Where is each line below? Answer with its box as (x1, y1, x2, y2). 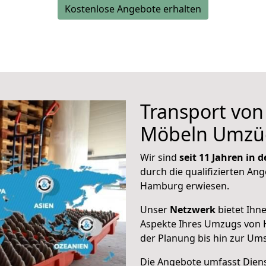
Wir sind (140, 151, 179, 164)
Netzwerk (170, 203, 216, 216)
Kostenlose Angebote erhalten (65, 2, 201, 15)
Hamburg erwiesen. (140, 179, 229, 192)
